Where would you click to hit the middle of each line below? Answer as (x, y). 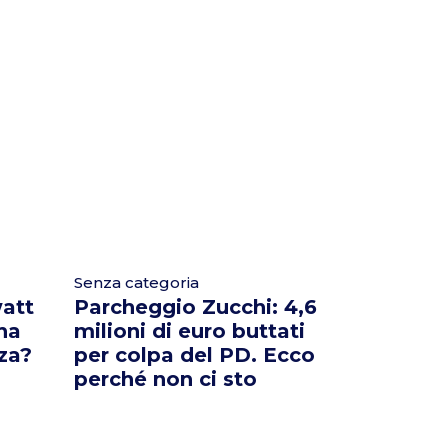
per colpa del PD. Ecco (194, 355)
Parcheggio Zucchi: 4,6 (195, 307)
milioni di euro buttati (189, 331)
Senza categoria (136, 282)
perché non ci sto (165, 379)
